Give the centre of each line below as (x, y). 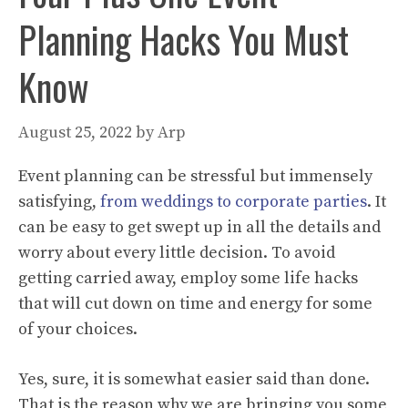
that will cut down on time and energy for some (195, 303)
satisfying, (59, 201)
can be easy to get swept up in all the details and (199, 227)
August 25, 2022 (75, 132)
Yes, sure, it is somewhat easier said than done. (194, 379)
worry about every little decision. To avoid (177, 252)
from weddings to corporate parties (234, 201)
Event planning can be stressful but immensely (195, 176)
